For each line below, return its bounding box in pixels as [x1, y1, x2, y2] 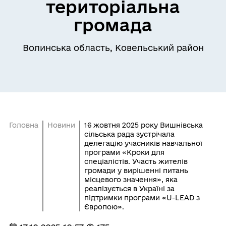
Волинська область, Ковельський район [22, 43, 204, 52]
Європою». [84, 203, 124, 211]
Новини [47, 121, 75, 129]
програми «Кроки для [84, 148, 164, 156]
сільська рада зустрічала [84, 130, 175, 138]
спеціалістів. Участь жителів [84, 157, 188, 165]
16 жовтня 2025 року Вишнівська [84, 121, 203, 129]
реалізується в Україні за [84, 185, 175, 193]
